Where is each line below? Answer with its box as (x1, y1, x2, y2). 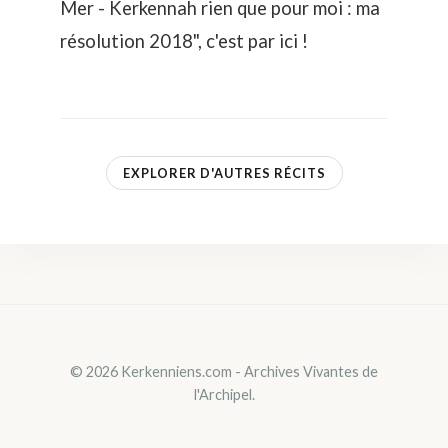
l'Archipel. (193, 385, 255, 403)
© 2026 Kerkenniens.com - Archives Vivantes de (70, 362, 378, 380)
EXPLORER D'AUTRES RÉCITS (122, 165, 326, 182)
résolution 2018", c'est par (60, 30, 279, 53)
